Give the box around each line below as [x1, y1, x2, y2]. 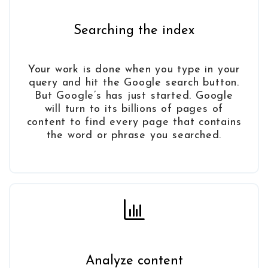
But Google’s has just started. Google [35, 90, 233, 102]
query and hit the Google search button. [28, 77, 240, 89]
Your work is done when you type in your [28, 64, 240, 76]
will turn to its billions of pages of [44, 103, 224, 115]
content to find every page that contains [26, 117, 242, 129]
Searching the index [74, 24, 194, 38]
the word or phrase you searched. [46, 130, 222, 142]
